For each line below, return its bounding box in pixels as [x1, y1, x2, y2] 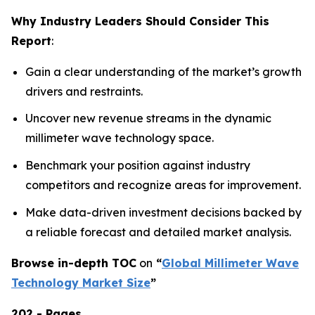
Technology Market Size [11, 275, 150, 290]
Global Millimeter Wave [162, 255, 299, 270]
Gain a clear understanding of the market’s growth [25, 64, 302, 79]
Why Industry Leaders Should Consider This [11, 13, 269, 28]
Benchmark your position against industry [25, 157, 250, 172]
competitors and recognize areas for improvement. [25, 177, 301, 192]
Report [11, 33, 51, 48]
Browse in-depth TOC [11, 255, 136, 270]
